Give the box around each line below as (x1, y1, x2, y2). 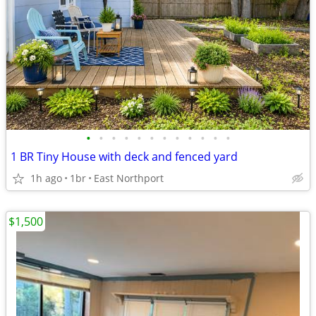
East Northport (94, 171, 164, 185)
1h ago (30, 171, 62, 185)
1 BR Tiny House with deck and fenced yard (11, 149, 238, 164)
